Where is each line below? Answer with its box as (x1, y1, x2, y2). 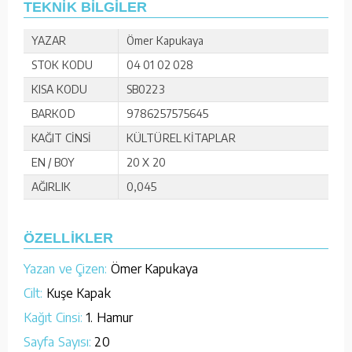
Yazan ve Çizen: (24, 260, 108, 277)
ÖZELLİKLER (24, 229, 113, 246)
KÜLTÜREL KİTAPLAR (126, 130, 236, 145)
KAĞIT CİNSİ (31, 130, 92, 145)
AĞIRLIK (31, 179, 71, 193)
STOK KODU (31, 57, 93, 71)
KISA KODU (31, 82, 87, 96)
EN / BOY (31, 155, 75, 169)
